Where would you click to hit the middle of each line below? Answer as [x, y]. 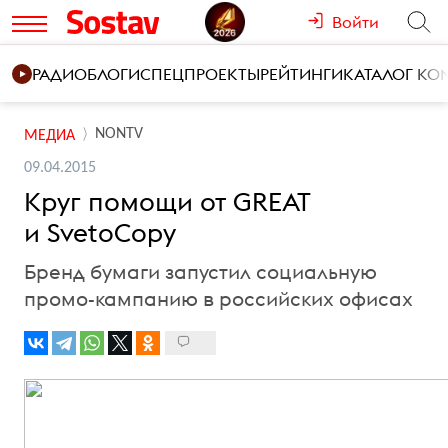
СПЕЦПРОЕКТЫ [200, 74]
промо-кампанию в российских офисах [218, 298]
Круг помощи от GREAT [167, 201]
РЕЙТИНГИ [301, 74]
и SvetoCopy [100, 232]
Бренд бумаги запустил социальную [200, 271]
